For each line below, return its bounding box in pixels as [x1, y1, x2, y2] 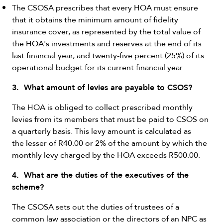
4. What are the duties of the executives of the [12, 168, 189, 181]
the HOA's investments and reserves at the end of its [12, 37, 202, 49]
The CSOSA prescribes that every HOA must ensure [12, 1, 198, 13]
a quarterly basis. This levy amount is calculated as [12, 125, 191, 137]
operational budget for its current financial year [12, 61, 183, 73]
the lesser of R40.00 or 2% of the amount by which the [12, 137, 207, 149]
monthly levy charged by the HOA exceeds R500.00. [12, 149, 204, 161]
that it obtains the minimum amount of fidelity [12, 13, 178, 25]
